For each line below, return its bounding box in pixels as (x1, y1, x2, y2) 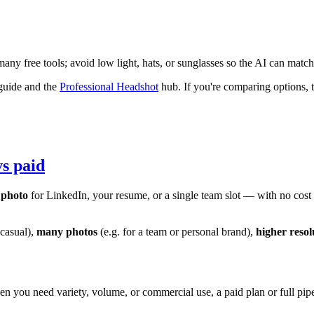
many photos (36, 225, 97, 238)
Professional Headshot (60, 80, 158, 93)
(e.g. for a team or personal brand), (97, 225, 256, 238)
